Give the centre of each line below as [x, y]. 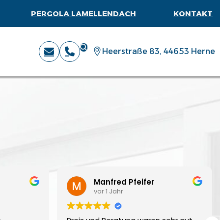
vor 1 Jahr [109, 191]
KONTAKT [193, 14]
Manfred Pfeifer [124, 182]
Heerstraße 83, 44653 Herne [159, 51]
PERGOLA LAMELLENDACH [84, 14]
